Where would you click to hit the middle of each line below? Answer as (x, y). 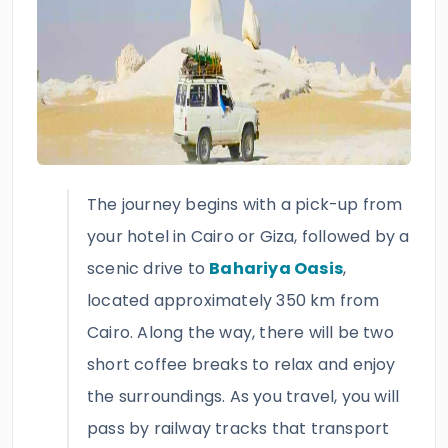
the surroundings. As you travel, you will (243, 396)
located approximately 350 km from (233, 300)
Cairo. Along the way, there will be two (240, 332)
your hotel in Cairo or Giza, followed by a (248, 236)
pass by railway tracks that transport (238, 428)
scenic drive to (148, 268)
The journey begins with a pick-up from (245, 204)
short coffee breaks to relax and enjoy (241, 364)
